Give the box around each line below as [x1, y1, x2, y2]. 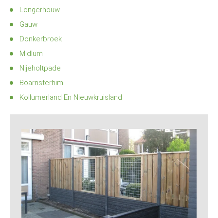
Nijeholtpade [19, 64, 61, 73]
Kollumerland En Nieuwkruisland [19, 93, 122, 102]
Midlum [19, 49, 43, 58]
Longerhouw [19, 5, 60, 14]
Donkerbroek [19, 35, 62, 43]
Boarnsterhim [19, 78, 63, 87]
